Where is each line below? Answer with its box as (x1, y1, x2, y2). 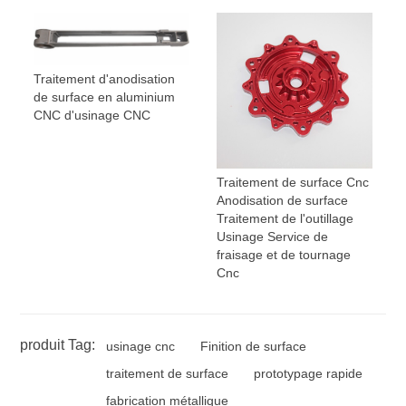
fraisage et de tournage (217, 246, 351, 262)
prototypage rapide (254, 365, 363, 381)
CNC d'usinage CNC (34, 108, 151, 123)
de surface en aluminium (34, 90, 176, 105)
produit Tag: (20, 336, 96, 353)
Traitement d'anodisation (34, 72, 176, 87)
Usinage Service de (217, 228, 328, 244)
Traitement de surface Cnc (217, 174, 369, 189)
